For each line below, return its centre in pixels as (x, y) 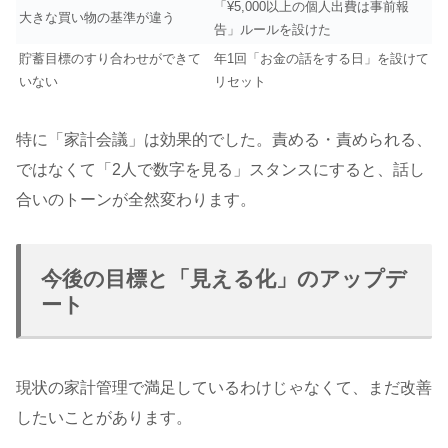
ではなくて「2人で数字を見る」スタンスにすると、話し (220, 170)
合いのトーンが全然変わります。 (136, 200)
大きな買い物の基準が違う (97, 18)
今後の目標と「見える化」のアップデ (224, 278)
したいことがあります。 (104, 417)
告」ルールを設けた (272, 30)
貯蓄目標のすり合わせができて (110, 59)
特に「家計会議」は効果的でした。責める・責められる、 (224, 140)
